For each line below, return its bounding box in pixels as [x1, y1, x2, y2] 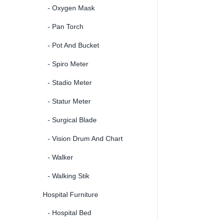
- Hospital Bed [48, 208, 91, 217]
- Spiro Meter [48, 59, 88, 68]
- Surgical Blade [48, 115, 97, 124]
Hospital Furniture [43, 190, 98, 198]
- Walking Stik [48, 171, 89, 180]
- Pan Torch [48, 22, 83, 30]
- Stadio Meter [48, 78, 92, 86]
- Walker [48, 153, 73, 161]
